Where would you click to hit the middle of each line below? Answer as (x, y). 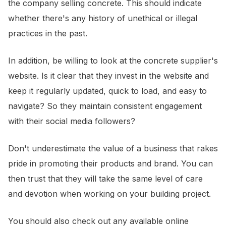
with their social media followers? (72, 121)
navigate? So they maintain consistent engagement (105, 106)
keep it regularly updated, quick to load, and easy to (107, 91)
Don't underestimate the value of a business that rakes (113, 149)
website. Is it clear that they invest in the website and (108, 76)
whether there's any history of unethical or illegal (103, 18)
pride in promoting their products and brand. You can (110, 164)
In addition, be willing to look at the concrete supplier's (113, 61)
